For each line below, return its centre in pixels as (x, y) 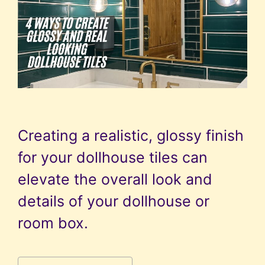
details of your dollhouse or (114, 201)
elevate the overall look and (115, 180)
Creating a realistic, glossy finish (131, 136)
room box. (53, 223)
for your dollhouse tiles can (113, 158)
